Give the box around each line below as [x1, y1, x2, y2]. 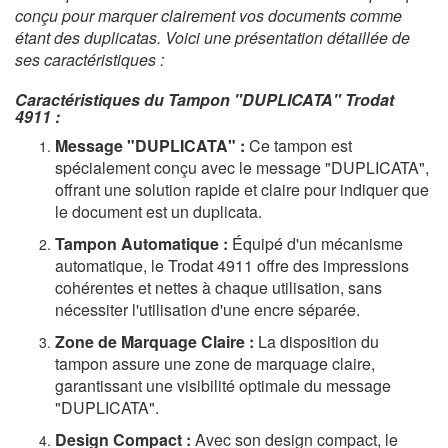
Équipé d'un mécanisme [228, 232, 403, 256]
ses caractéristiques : [15, 48, 164, 72]
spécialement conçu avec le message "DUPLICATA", [55, 156, 429, 180]
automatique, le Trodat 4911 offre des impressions [55, 254, 409, 278]
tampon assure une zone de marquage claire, [55, 352, 375, 376]
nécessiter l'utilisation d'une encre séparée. [55, 298, 360, 322]
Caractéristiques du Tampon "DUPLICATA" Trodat [15, 88, 394, 112]
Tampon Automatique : [55, 232, 228, 256]
